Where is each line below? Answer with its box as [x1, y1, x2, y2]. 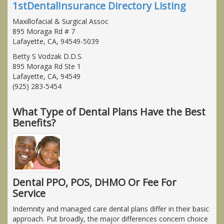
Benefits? [12, 115, 55, 129]
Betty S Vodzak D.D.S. [12, 51, 83, 61]
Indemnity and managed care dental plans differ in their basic [12, 204, 209, 214]
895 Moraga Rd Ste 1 [12, 61, 81, 71]
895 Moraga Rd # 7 [12, 26, 75, 36]
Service [12, 186, 45, 200]
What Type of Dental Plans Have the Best [12, 104, 205, 118]
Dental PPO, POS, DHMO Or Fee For [12, 175, 176, 189]
